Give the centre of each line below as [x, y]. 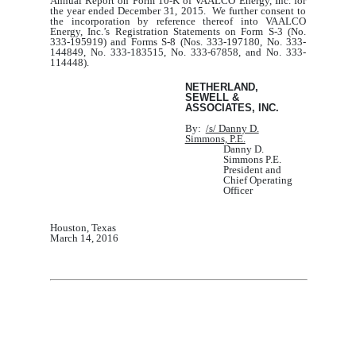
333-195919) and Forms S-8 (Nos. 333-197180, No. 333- [178, 42]
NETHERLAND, [221, 87]
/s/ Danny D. [232, 129]
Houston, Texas [83, 227]
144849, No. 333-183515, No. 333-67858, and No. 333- [178, 52]
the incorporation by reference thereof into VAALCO [178, 21]
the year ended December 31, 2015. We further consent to [178, 11]
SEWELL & [212, 98]
